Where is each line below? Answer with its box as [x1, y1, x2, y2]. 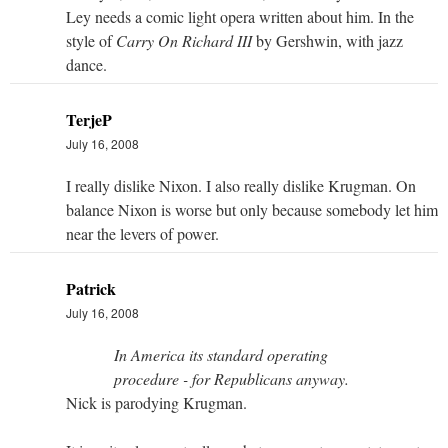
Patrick [66, 276, 116, 300]
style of [66, 29, 116, 51]
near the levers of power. [66, 222, 219, 244]
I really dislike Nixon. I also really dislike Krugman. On [66, 174, 416, 196]
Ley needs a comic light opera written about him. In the [66, 5, 414, 27]
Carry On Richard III [116, 29, 252, 51]
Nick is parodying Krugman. [66, 391, 247, 413]
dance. [66, 53, 107, 75]
